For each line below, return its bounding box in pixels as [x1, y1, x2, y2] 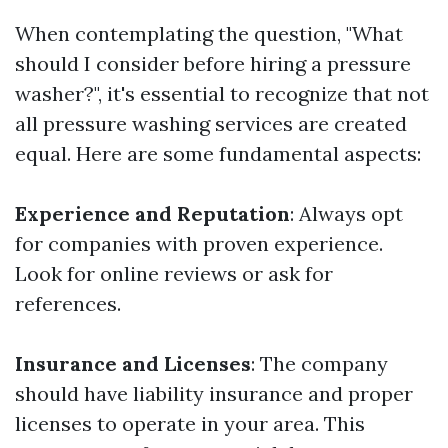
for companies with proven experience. [15, 231, 383, 256]
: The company [251, 351, 388, 376]
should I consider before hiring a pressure [15, 51, 411, 76]
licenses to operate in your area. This [15, 411, 365, 436]
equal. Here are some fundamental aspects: [15, 141, 421, 166]
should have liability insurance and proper [15, 381, 413, 406]
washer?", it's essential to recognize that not [15, 81, 429, 106]
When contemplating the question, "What [15, 21, 403, 46]
